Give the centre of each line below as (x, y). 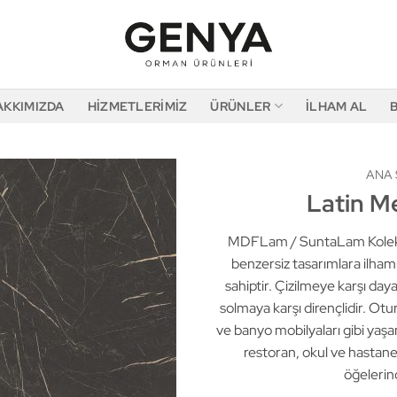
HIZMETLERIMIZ (137, 105)
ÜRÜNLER (241, 105)
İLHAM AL (336, 105)
